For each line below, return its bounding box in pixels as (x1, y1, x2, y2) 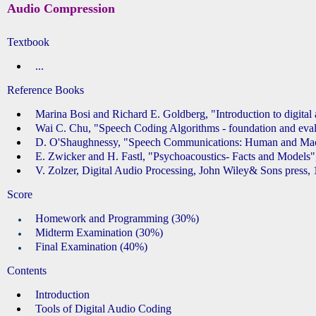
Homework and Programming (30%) (35, 212, 199, 224)
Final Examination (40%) (35, 241, 147, 253)
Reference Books (7, 84, 84, 96)
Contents (7, 265, 47, 276)
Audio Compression (7, 1, 115, 16)
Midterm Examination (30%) (35, 226, 163, 238)
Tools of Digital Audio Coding (35, 303, 171, 315)
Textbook (7, 36, 49, 48)
